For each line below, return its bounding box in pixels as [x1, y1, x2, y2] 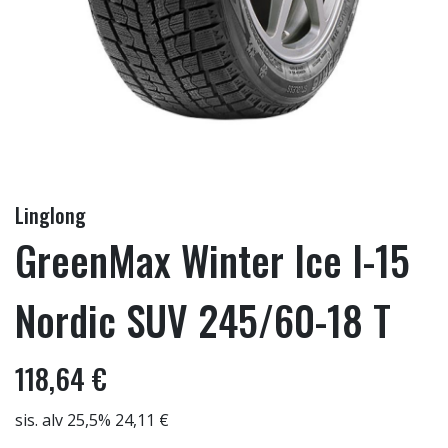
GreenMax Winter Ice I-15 [15, 230, 410, 290]
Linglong [15, 200, 86, 230]
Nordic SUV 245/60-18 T [15, 290, 391, 350]
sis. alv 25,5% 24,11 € [15, 409, 169, 431]
